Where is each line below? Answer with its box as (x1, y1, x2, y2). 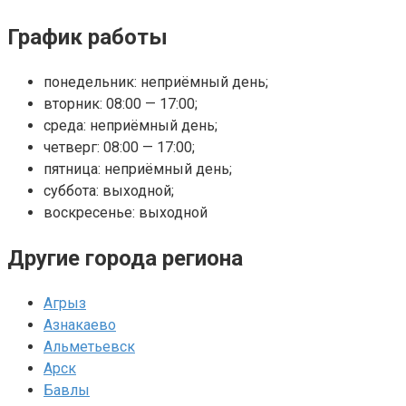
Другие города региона (7, 245, 243, 271)
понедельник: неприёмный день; (43, 72, 268, 91)
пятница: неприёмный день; (43, 159, 232, 178)
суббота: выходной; (43, 181, 174, 199)
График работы (7, 24, 168, 50)
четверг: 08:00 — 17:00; (43, 138, 195, 156)
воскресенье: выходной (43, 203, 208, 221)
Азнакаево (43, 315, 116, 333)
